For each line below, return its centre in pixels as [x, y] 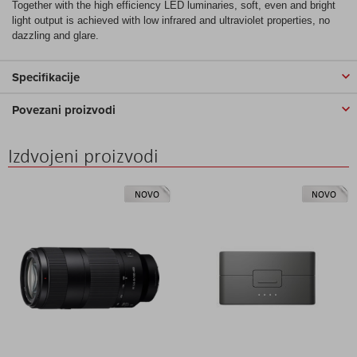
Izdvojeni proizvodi [83, 155]
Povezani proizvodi [64, 110]
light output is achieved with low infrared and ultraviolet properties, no [171, 20]
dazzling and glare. [55, 35]
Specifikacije [46, 77]
